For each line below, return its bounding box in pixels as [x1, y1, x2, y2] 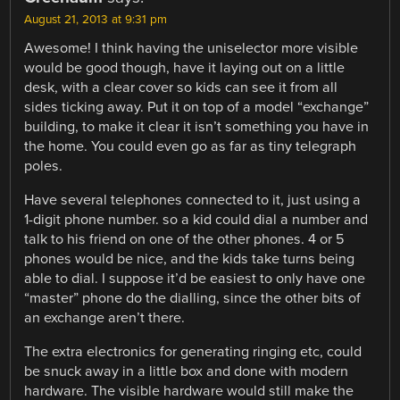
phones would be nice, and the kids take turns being [24, 249, 355, 268]
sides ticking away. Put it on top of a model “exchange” [24, 97, 370, 116]
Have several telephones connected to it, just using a [24, 190, 362, 209]
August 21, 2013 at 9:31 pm [24, 12, 168, 27]
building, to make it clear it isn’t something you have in [24, 117, 370, 136]
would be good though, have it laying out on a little [24, 58, 346, 77]
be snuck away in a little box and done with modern [24, 362, 349, 381]
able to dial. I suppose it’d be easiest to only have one [24, 269, 366, 287]
